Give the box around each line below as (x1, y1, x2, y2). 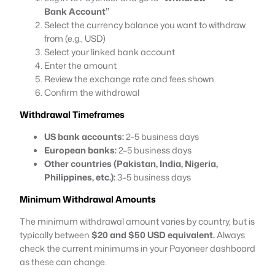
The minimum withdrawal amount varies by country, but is (20, 214, 255, 228)
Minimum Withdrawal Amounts (20, 192, 156, 206)
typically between (20, 228, 91, 241)
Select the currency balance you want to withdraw (44, 18, 246, 31)
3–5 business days (115, 170, 191, 184)
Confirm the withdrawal (44, 85, 139, 99)
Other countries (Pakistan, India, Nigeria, (44, 157, 218, 170)
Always (215, 228, 245, 241)
